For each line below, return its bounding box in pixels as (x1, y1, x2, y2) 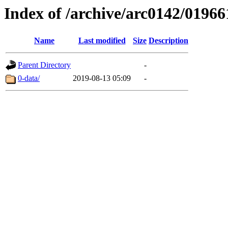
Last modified (78, 36, 126, 45)
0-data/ (18, 74, 40, 83)
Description (149, 36, 188, 45)
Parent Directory (18, 61, 71, 70)
